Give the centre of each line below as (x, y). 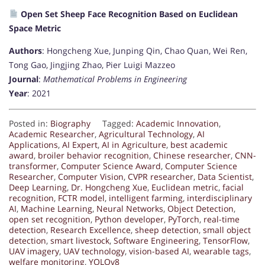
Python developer (129, 219)
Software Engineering (156, 240)
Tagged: (119, 123)
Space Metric (35, 28)
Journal (24, 79)
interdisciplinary (219, 198)
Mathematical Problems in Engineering (115, 79)
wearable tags (221, 251)
